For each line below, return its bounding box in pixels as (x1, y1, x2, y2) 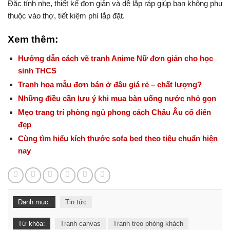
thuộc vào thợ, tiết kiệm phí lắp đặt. (8, 11, 125, 20)
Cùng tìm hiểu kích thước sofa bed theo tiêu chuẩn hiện (17, 134, 218, 143)
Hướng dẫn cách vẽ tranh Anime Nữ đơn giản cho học (17, 54, 213, 63)
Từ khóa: (18, 220, 45, 228)
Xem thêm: (8, 34, 58, 45)
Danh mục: (18, 198, 50, 206)
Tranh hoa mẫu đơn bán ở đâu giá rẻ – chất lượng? (17, 80, 202, 89)
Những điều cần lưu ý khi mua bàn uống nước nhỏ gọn (17, 94, 216, 103)
